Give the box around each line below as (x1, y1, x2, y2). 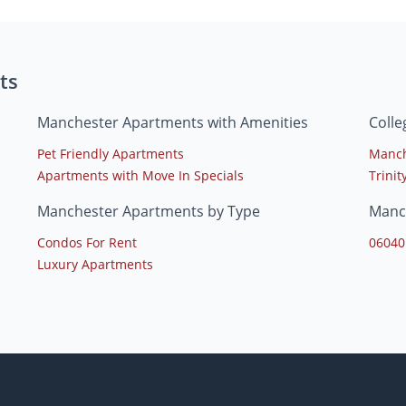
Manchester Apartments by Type (36, 200, 260, 221)
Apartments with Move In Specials (36, 166, 244, 184)
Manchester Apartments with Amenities (36, 111, 308, 132)
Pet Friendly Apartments (36, 144, 184, 162)
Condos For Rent (36, 233, 137, 251)
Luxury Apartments (36, 255, 153, 273)
